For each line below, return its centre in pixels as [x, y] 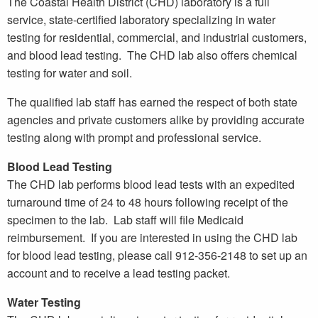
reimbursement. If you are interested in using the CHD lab [152, 237]
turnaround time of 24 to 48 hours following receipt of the [148, 202]
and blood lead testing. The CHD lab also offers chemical [152, 55]
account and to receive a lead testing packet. [119, 273]
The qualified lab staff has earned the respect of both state [152, 102]
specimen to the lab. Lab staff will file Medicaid [125, 219]
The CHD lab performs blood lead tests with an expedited [151, 184]
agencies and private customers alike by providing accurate [156, 119]
